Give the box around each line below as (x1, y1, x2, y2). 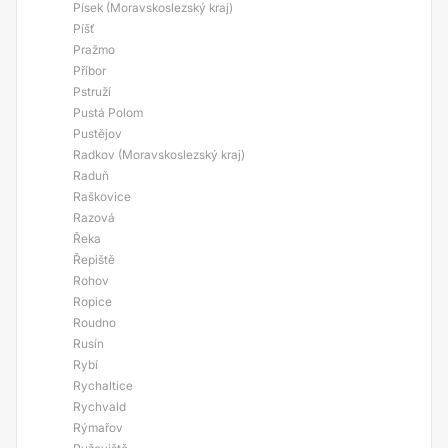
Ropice (73, 294, 112, 309)
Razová (73, 210, 115, 225)
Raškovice (73, 189, 131, 204)
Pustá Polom (73, 105, 143, 120)
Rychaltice (73, 378, 133, 393)
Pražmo (73, 42, 115, 57)
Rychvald (73, 399, 126, 414)
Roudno (73, 315, 116, 330)
